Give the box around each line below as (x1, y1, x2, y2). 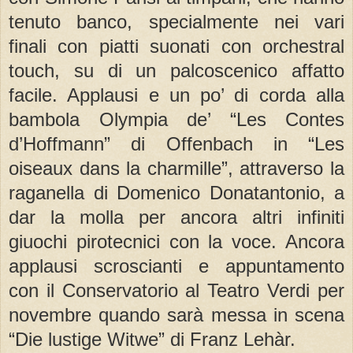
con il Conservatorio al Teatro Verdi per (9, 280, 344, 302)
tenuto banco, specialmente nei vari (9, 11, 344, 33)
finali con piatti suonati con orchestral (9, 35, 344, 58)
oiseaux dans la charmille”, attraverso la (9, 158, 344, 180)
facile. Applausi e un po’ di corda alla (9, 84, 344, 106)
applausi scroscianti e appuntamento (9, 255, 344, 277)
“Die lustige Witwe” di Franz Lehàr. (9, 329, 295, 351)
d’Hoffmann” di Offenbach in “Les (9, 133, 344, 155)
